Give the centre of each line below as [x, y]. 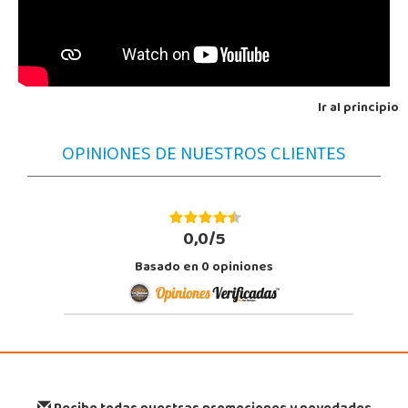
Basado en [168, 269]
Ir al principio [358, 109]
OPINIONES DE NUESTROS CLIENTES [204, 157]
